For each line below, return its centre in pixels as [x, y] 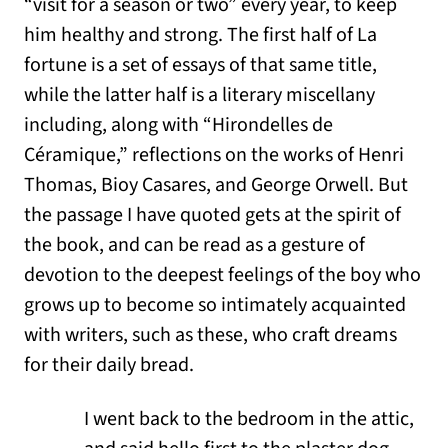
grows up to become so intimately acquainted [215, 305]
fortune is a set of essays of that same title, [200, 65]
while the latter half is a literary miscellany [199, 95]
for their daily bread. [109, 365]
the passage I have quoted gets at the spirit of [212, 215]
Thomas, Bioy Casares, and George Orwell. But [216, 185]
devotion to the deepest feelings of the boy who [222, 275]
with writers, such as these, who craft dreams [210, 335]
